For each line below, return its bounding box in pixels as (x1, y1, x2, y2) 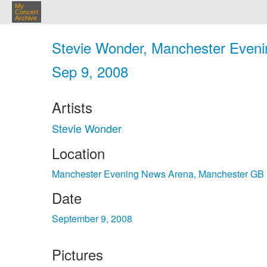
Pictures (52, 244, 103, 265)
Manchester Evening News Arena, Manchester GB (52, 167, 264, 181)
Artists (52, 97, 92, 117)
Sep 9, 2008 (52, 61, 128, 82)
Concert (15, 8, 38, 15)
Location (52, 142, 105, 163)
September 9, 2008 (52, 212, 132, 225)
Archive (15, 14, 37, 21)
